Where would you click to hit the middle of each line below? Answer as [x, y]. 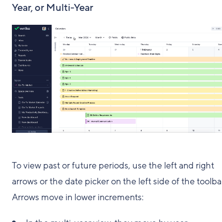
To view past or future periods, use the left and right [113, 166]
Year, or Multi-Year [53, 8]
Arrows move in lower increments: [78, 197]
